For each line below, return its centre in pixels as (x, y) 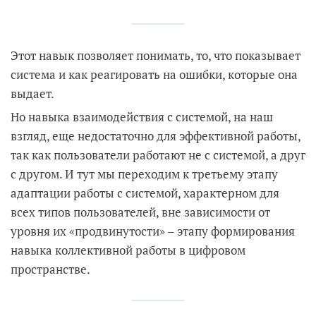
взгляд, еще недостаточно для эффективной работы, (156, 136)
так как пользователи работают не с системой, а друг (158, 155)
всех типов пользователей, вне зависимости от (140, 212)
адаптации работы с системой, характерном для (145, 193)
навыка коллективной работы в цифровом (128, 250)
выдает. (32, 93)
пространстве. (50, 269)
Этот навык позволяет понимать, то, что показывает (156, 55)
